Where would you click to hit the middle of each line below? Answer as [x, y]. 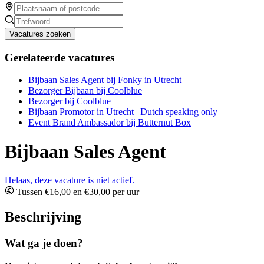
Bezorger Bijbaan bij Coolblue [85, 91]
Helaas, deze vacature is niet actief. [70, 180]
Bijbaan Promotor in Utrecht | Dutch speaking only [123, 112]
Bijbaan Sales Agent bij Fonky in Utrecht [105, 80]
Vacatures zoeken [40, 34]
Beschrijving [43, 217]
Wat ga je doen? [44, 243]
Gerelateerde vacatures [60, 57]
